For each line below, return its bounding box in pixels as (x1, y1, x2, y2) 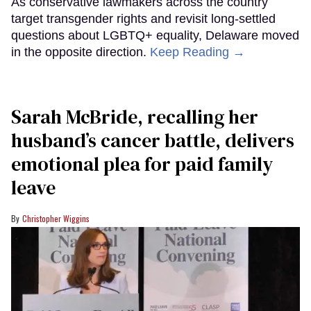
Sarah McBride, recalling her (11, 103, 258, 131)
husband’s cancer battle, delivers (11, 127, 294, 154)
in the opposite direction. (11, 45, 150, 60)
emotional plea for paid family (11, 151, 273, 178)
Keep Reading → (150, 45, 245, 60)
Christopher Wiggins (22, 212, 90, 225)
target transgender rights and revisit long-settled (11, 12, 276, 26)
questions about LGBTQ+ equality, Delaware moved (11, 28, 299, 43)
